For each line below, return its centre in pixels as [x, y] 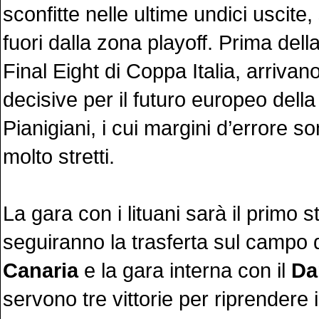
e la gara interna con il [185, 270]
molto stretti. [59, 156]
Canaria [41, 270]
